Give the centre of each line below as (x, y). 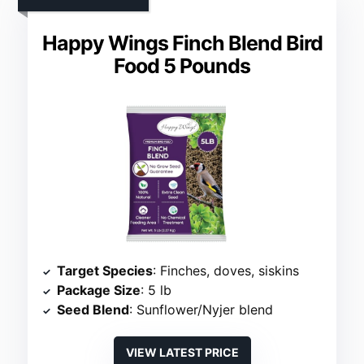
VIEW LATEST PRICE (182, 353)
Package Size (99, 290)
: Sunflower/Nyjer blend (201, 310)
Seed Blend (93, 310)
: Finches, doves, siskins (226, 271)
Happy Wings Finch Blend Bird (182, 43)
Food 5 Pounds (182, 66)
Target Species (105, 271)
